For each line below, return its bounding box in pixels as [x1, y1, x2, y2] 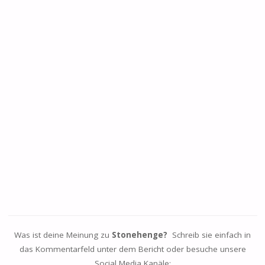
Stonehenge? [112, 230, 167, 241]
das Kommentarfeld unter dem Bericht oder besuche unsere [19, 244, 246, 255]
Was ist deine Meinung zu [14, 230, 112, 241]
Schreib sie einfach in [167, 230, 251, 241]
